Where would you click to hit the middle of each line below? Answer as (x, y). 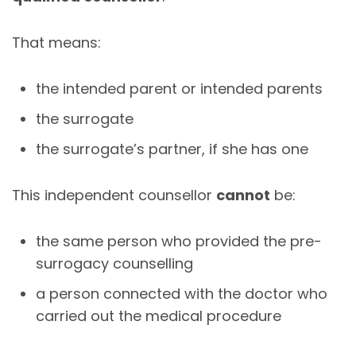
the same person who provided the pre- (179, 241)
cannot (243, 195)
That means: (56, 42)
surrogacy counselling (114, 263)
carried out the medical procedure (159, 315)
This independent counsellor (114, 195)
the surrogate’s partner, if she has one (172, 149)
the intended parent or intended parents (179, 88)
